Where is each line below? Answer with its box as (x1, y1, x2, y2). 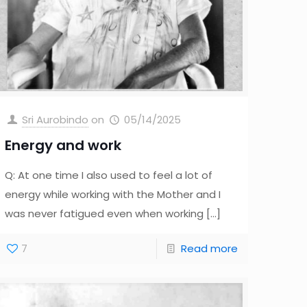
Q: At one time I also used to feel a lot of (5, 168, 213, 183)
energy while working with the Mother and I (5, 187, 221, 202)
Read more (180, 241, 238, 256)
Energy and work (5, 136, 122, 156)
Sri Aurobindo (22, 112, 89, 127)
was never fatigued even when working (5, 206, 204, 221)
